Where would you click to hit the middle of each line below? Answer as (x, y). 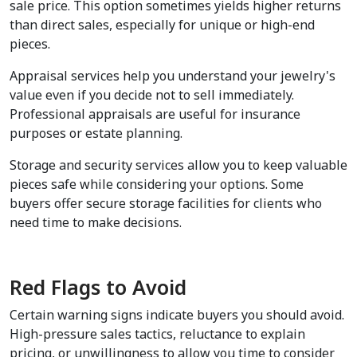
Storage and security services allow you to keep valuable (178, 165)
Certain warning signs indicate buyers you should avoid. (177, 315)
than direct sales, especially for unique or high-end (162, 25)
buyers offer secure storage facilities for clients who (166, 204)
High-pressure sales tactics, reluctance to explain (157, 334)
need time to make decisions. (96, 223)
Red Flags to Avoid (98, 287)
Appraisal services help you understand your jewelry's (173, 76)
